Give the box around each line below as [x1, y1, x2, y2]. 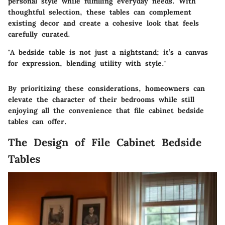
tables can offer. [8, 117, 67, 126]
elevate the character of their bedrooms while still [8, 94, 194, 104]
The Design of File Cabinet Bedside [8, 135, 201, 149]
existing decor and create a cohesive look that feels [8, 18, 199, 28]
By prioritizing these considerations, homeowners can [8, 83, 205, 93]
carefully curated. [8, 29, 70, 39]
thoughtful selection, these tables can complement [8, 7, 191, 17]
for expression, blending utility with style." [8, 58, 167, 68]
